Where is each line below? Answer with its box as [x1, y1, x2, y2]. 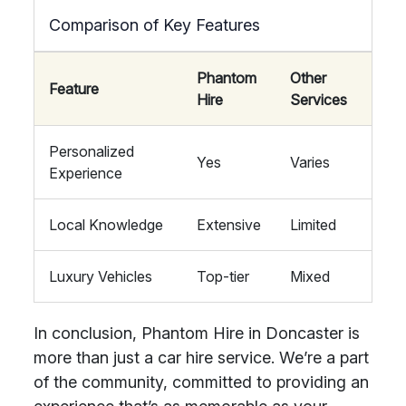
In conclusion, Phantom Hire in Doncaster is [34, 324, 360, 343]
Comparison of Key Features [49, 15, 260, 34]
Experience [49, 164, 122, 182]
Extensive [197, 216, 261, 234]
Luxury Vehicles [49, 267, 152, 285]
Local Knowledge [49, 216, 163, 234]
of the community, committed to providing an [34, 372, 369, 391]
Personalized [49, 142, 134, 160]
